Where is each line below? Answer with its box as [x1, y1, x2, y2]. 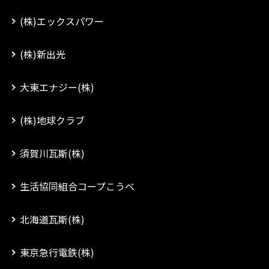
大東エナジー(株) [20, 80, 94, 94]
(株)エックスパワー [20, 14, 104, 28]
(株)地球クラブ [20, 113, 85, 127]
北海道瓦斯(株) [20, 212, 85, 226]
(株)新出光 [20, 47, 65, 61]
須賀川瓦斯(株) [20, 146, 85, 160]
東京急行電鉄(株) [20, 245, 94, 259]
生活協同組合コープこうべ [20, 179, 134, 193]
